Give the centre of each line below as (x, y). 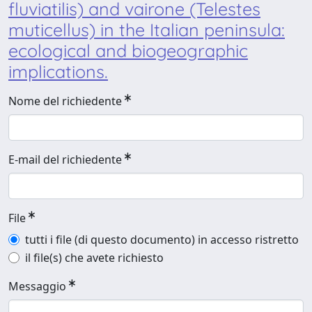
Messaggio (37, 286)
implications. (58, 71)
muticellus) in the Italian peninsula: (147, 30)
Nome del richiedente (65, 101)
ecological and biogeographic (128, 50)
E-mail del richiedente (65, 159)
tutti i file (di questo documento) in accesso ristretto (162, 240)
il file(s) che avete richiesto (94, 258)
